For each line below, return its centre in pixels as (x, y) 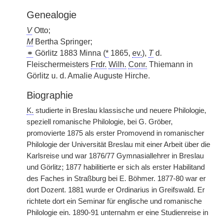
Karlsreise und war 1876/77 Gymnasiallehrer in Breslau (115, 156)
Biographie (50, 95)
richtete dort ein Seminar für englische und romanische (114, 201)
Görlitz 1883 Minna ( (69, 53)
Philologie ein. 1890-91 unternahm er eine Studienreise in (117, 213)
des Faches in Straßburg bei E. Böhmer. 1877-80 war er (116, 179)
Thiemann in (170, 64)
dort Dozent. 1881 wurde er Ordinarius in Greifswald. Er (116, 190)
